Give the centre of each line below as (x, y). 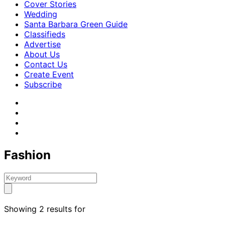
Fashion (27, 155)
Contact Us (46, 64)
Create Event (49, 74)
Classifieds (45, 34)
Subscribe (43, 84)
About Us (42, 54)
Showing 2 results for (45, 209)
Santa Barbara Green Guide (76, 24)
